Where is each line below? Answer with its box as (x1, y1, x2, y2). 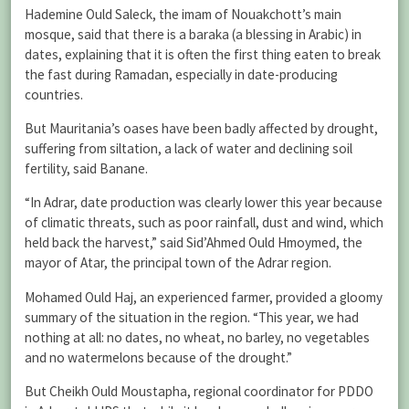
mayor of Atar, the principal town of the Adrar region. (25, 254, 331, 272)
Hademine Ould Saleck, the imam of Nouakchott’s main (25, 5, 341, 23)
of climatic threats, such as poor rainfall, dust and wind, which (25, 214, 383, 232)
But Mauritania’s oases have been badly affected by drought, (25, 120, 378, 138)
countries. (25, 86, 83, 103)
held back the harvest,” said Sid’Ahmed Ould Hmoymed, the (25, 234, 362, 252)
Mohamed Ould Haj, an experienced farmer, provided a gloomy (25, 288, 383, 306)
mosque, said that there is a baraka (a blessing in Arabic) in (25, 26, 362, 43)
